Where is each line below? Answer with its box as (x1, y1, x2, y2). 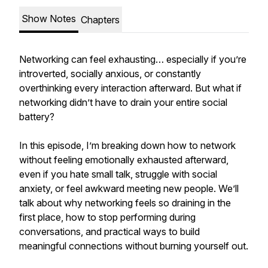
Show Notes (22, 13, 76, 25)
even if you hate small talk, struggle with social (19, 168, 217, 180)
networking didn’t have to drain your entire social (19, 96, 227, 108)
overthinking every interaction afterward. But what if (19, 82, 242, 94)
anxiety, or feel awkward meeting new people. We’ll (19, 182, 239, 194)
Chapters (81, 14, 120, 26)
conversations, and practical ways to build (19, 226, 200, 237)
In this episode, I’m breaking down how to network (19, 139, 236, 151)
